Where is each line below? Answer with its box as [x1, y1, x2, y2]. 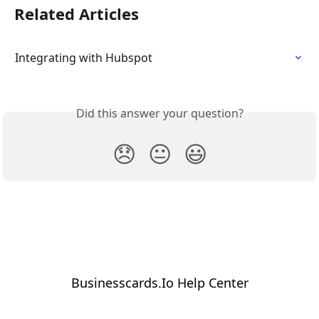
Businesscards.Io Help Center [70, 274, 249, 291]
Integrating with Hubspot [15, 49, 152, 66]
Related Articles [14, 2, 139, 24]
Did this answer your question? [75, 105, 244, 121]
